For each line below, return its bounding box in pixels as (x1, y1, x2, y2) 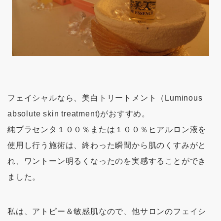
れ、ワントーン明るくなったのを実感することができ (7, 156, 207, 165)
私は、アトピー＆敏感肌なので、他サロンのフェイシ (7, 207, 207, 216)
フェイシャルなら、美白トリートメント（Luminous (7, 93, 203, 102)
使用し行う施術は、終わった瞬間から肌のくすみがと (7, 141, 207, 149)
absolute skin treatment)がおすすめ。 (7, 109, 150, 118)
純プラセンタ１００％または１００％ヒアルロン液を (7, 125, 207, 134)
